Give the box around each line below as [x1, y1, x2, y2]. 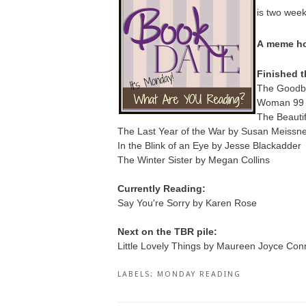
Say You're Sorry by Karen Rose [117, 197, 257, 208]
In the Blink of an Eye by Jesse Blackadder [117, 139, 301, 151]
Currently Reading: [117, 182, 206, 194]
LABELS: [117, 269, 157, 279]
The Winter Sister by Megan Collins [117, 154, 270, 165]
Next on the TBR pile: [117, 225, 217, 237]
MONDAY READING [157, 269, 241, 279]
